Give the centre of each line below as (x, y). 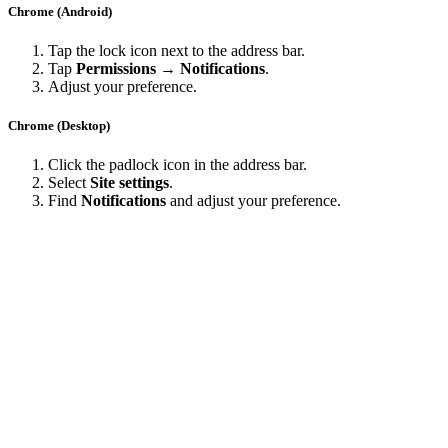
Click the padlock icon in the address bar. (177, 165)
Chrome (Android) (60, 11)
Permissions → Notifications (170, 68)
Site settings (129, 183)
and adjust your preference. (253, 201)
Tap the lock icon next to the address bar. (176, 50)
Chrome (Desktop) (59, 125)
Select (69, 183)
